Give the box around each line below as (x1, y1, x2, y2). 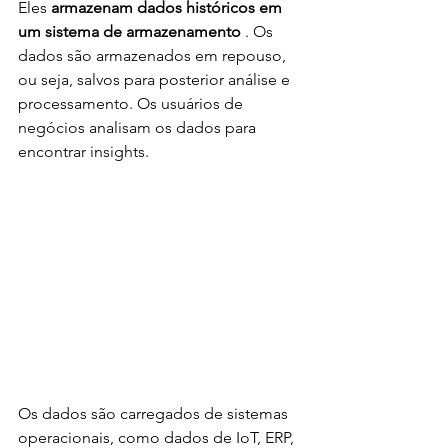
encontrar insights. (18, 141, 149, 161)
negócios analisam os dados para (18, 117, 260, 137)
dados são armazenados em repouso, (18, 45, 290, 65)
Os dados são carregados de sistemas (18, 403, 292, 423)
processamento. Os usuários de (18, 93, 247, 113)
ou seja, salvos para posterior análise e (18, 69, 294, 89)
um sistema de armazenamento (18, 21, 241, 41)
